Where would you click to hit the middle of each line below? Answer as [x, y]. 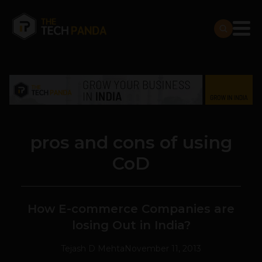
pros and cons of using [131, 143]
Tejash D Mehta [93, 249]
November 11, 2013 [163, 249]
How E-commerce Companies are [131, 209]
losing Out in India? [131, 225]
